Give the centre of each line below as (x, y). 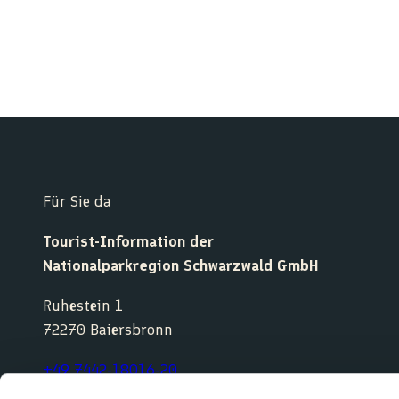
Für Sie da (77, 202)
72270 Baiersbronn (108, 330)
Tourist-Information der (128, 242)
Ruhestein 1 (83, 306)
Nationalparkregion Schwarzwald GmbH (181, 266)
